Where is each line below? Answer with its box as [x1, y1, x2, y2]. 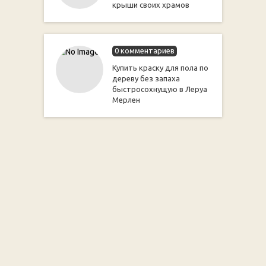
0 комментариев [114, 46, 175, 55]
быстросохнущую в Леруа [112, 85, 207, 93]
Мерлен [112, 96, 140, 104]
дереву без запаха [112, 74, 180, 83]
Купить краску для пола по [112, 64, 208, 72]
